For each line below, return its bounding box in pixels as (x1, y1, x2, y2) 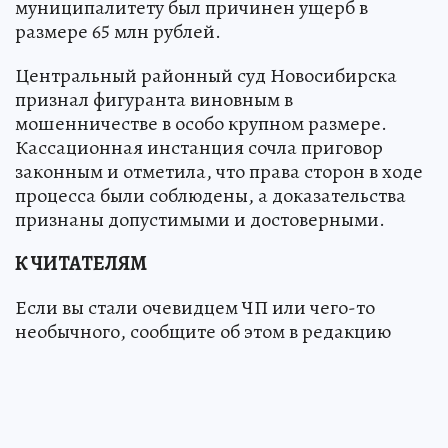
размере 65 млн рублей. (15, 18, 221, 46)
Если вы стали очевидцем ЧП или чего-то (15, 294, 375, 322)
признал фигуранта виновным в (15, 86, 293, 114)
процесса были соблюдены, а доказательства (15, 182, 406, 210)
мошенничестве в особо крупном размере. (15, 110, 387, 138)
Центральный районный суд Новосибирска (15, 62, 397, 90)
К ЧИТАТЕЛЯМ (15, 250, 147, 278)
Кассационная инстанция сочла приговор (15, 134, 383, 162)
